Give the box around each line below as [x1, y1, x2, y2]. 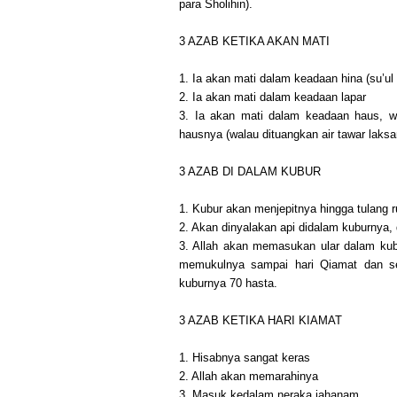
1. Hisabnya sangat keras [179, 350, 310, 364]
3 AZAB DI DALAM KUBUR [179, 164, 321, 178]
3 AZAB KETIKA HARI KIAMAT [179, 313, 342, 327]
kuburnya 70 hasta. [179, 276, 277, 290]
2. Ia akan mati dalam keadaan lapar [179, 90, 366, 104]
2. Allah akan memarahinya [179, 369, 318, 383]
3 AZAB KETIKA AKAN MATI [179, 34, 330, 48]
